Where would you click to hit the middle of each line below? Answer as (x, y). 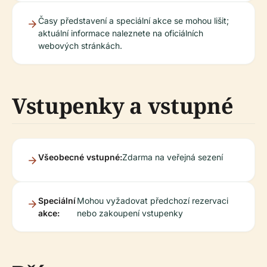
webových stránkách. (80, 46)
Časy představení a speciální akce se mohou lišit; (133, 21)
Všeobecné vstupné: (80, 157)
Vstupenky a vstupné (123, 106)
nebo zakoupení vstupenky (130, 213)
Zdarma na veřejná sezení (173, 157)
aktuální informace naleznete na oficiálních (121, 33)
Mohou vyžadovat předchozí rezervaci (152, 201)
